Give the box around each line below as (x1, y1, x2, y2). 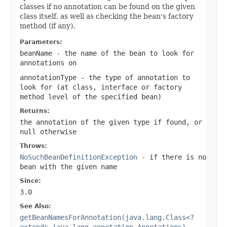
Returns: (20, 107, 50, 115)
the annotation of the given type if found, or (20, 118, 202, 126)
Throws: (20, 142, 47, 149)
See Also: (20, 202, 51, 210)
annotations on (20, 58, 77, 67)
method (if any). (20, 21, 75, 30)
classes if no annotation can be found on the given (20, 2, 195, 11)
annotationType (20, 73, 77, 82)
